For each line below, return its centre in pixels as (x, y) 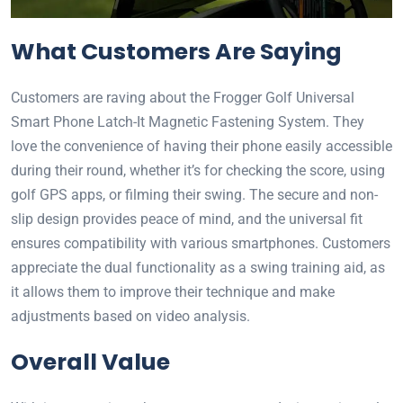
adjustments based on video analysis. (130, 316)
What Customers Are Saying (176, 52)
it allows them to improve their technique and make (173, 292)
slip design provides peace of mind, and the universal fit (187, 219)
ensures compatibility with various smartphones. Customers (201, 243)
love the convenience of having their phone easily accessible (201, 146)
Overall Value (90, 362)
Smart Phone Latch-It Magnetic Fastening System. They (188, 122)
